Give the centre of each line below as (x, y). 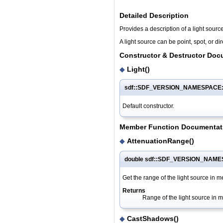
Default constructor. (148, 106)
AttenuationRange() (161, 141)
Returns (134, 190)
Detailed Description (154, 15)
